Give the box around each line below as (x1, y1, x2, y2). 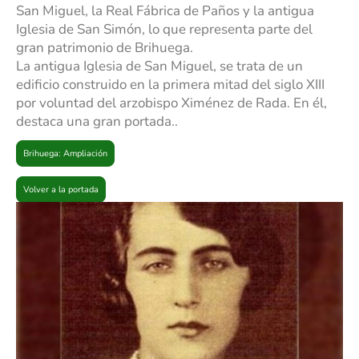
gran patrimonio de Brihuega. (16, 38, 193, 58)
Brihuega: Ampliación (23, 147, 107, 160)
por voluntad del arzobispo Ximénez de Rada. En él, (16, 94, 327, 113)
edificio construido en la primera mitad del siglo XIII (16, 75, 325, 95)
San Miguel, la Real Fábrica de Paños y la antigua (16, 2, 314, 21)
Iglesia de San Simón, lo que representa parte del (16, 20, 313, 39)
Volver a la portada (23, 184, 99, 196)
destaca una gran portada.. (16, 112, 178, 131)
